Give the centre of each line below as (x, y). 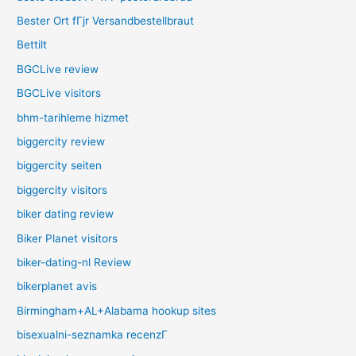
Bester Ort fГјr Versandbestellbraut (106, 21)
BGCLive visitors (59, 93)
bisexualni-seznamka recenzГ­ (93, 335)
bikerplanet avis (57, 286)
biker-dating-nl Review (74, 263)
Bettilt (32, 45)
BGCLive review (58, 69)
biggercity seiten (60, 166)
